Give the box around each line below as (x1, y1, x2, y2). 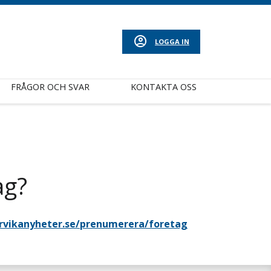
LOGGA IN (155, 37, 189, 46)
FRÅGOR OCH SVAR (11, 80, 90, 93)
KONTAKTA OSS (131, 80, 197, 93)
